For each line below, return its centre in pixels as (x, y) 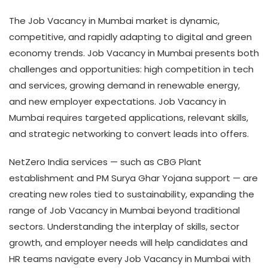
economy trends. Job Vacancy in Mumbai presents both (134, 53)
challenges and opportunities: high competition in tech (131, 69)
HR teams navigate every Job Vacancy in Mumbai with (130, 258)
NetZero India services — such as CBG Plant (105, 162)
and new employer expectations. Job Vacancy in (118, 101)
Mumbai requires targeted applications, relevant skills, (129, 117)
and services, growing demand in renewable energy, (124, 85)
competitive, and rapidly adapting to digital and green (130, 36)
